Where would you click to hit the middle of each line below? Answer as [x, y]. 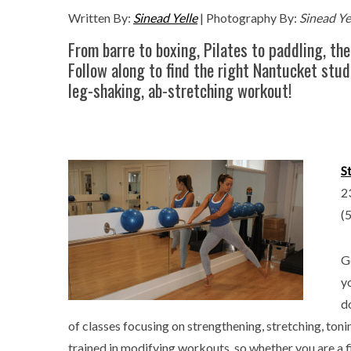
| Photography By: [248, 18]
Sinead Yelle [165, 18]
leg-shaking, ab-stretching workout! [180, 90]
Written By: [101, 18]
